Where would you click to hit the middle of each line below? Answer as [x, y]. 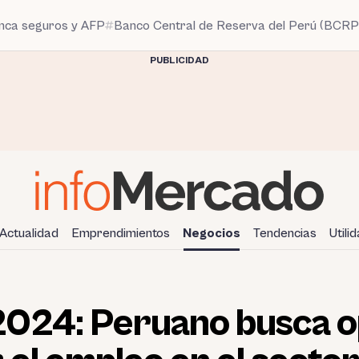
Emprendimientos [121, 233]
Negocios [212, 233]
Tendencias [285, 233]
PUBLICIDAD [179, 61]
